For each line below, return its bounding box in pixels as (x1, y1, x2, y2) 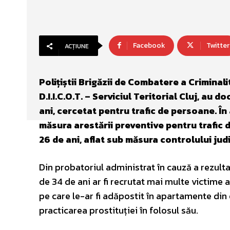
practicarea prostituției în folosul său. (39, 203, 198, 217)
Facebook (133, 40, 165, 51)
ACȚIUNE (65, 42, 89, 51)
